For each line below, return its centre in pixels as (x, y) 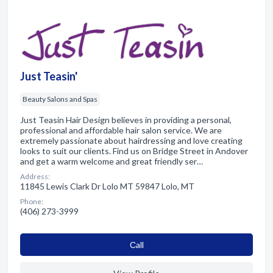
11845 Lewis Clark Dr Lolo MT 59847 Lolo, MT (107, 186)
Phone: (32, 201)
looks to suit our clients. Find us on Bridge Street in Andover (134, 151)
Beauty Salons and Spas (60, 99)
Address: (35, 176)
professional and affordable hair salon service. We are (121, 130)
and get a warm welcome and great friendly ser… (112, 161)
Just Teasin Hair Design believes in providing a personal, (126, 119)
